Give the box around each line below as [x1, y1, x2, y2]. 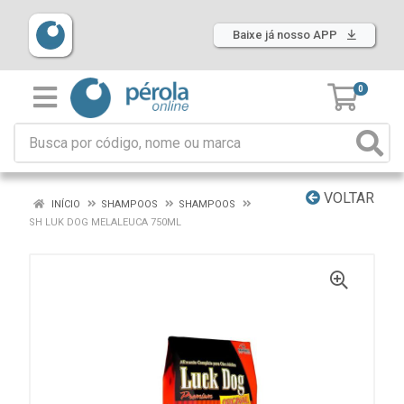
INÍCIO [49, 198, 80, 210]
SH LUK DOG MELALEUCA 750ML [29, 216, 181, 228]
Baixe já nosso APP [233, 28, 340, 41]
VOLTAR [320, 189, 374, 207]
